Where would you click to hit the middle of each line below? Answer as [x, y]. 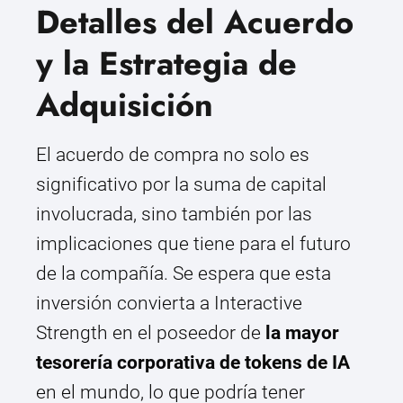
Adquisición [125, 105]
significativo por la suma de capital [181, 185]
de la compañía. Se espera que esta [184, 274]
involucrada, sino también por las [174, 215]
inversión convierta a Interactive [169, 304]
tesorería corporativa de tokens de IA [193, 363]
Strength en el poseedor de [151, 333]
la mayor [302, 333]
